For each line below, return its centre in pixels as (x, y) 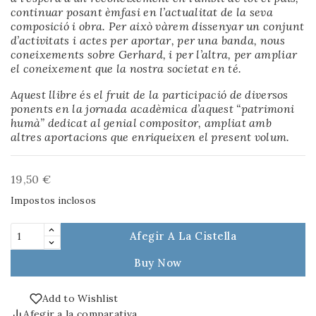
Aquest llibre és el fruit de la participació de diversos (150, 94)
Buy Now (158, 262)
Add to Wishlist (80, 298)
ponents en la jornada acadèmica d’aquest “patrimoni (153, 108)
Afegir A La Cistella (183, 236)
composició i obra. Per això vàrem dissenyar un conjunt (158, 26)
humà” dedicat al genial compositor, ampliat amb (141, 122)
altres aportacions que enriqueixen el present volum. (150, 136)
